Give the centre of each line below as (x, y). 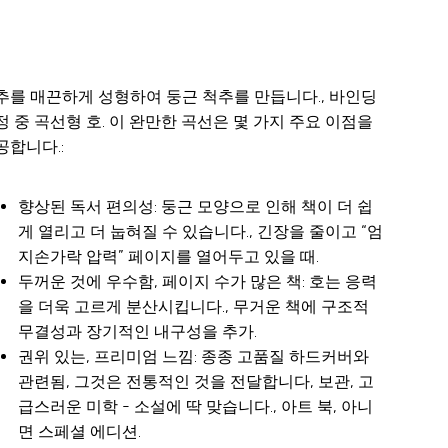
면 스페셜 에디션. (80, 432)
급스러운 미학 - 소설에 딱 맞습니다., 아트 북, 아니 (196, 407)
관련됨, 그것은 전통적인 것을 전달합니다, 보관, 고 (196, 382)
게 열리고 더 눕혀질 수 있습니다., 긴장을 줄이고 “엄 (201, 232)
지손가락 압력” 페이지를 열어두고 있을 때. (169, 257)
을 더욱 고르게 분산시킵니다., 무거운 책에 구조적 (194, 307)
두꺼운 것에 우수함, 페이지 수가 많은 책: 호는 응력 (198, 282)
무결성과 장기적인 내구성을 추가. (138, 332)
